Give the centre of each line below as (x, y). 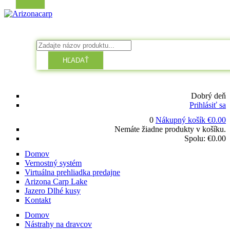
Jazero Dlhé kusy (53, 190)
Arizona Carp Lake (56, 181)
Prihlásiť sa (208, 105)
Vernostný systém (53, 163)
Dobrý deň (208, 95)
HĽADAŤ (76, 60)
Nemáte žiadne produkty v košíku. (170, 129)
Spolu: (196, 139)
